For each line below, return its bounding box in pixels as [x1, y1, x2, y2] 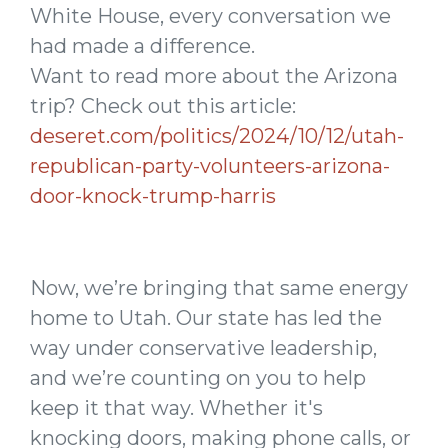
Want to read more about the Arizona [30, 64, 398, 88]
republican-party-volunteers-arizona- [30, 154, 390, 178]
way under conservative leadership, [30, 336, 377, 360]
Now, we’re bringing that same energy [30, 276, 408, 300]
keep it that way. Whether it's [30, 396, 323, 420]
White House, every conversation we [30, 4, 391, 28]
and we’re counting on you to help [30, 366, 366, 390]
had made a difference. [30, 34, 255, 58]
